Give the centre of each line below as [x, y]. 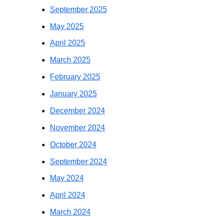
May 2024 [67, 178]
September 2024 [78, 161]
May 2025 [67, 26]
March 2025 [70, 60]
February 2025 [75, 77]
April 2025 [67, 43]
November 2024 [77, 127]
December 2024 [77, 110]
